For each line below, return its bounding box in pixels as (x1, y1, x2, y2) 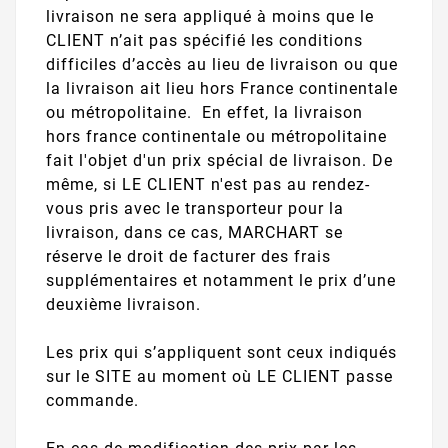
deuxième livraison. (46, 294, 201, 314)
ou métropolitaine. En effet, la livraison (46, 102, 363, 122)
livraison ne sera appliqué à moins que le (46, 6, 374, 26)
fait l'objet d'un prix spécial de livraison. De (46, 150, 393, 170)
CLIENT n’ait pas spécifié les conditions (46, 30, 363, 50)
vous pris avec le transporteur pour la (46, 198, 344, 218)
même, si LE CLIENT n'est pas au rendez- (46, 174, 370, 194)
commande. (46, 390, 139, 410)
